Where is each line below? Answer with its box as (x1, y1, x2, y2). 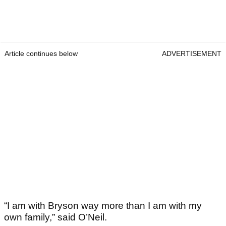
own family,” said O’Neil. (4, 212, 107, 223)
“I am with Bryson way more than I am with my (4, 200, 202, 211)
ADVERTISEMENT (162, 49, 221, 58)
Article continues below (5, 49, 78, 58)
